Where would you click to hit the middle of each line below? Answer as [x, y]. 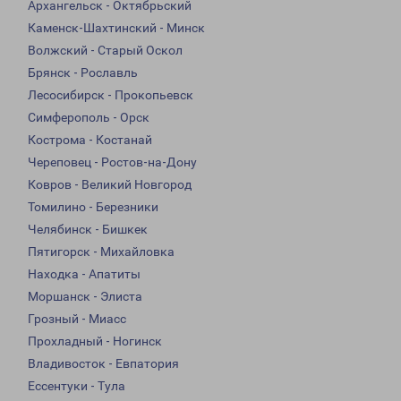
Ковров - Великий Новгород [110, 185]
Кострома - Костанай [90, 140]
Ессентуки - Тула [77, 386]
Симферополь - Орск [89, 118]
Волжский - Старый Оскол [105, 51]
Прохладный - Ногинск [95, 341]
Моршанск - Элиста [85, 297]
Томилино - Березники [93, 207]
